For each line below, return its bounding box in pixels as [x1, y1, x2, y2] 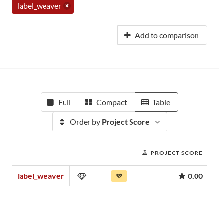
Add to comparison [135, 30, 199, 40]
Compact [96, 97, 127, 107]
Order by [69, 117, 102, 126]
